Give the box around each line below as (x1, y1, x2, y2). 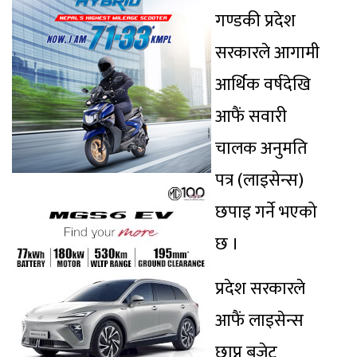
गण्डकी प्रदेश (215, 6, 296, 37)
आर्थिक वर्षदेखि (215, 70, 311, 100)
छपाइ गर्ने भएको (215, 198, 317, 228)
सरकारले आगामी (215, 38, 320, 69)
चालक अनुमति (215, 134, 308, 164)
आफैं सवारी (215, 102, 287, 132)
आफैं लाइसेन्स (215, 306, 304, 336)
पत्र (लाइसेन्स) (215, 166, 304, 196)
